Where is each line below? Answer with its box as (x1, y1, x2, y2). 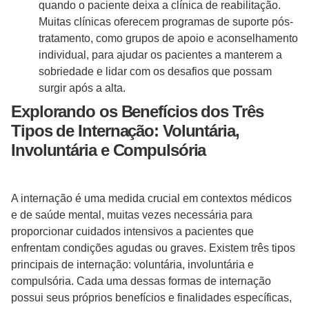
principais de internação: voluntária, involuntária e (11, 259, 254, 271)
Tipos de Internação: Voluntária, (11, 121, 239, 141)
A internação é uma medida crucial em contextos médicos (11, 192, 292, 205)
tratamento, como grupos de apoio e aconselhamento (39, 32, 298, 45)
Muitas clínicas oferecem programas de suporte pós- (39, 16, 293, 28)
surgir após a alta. (39, 82, 126, 94)
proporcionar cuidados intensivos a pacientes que (11, 226, 254, 238)
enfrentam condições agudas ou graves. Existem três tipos (11, 242, 295, 255)
